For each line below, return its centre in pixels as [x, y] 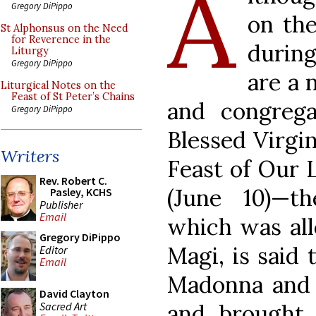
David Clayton [74, 293]
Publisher [61, 204]
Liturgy [30, 51]
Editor [53, 249]
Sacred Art [63, 306]
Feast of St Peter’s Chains [73, 97]
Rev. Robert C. [73, 181]
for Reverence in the [61, 39]
